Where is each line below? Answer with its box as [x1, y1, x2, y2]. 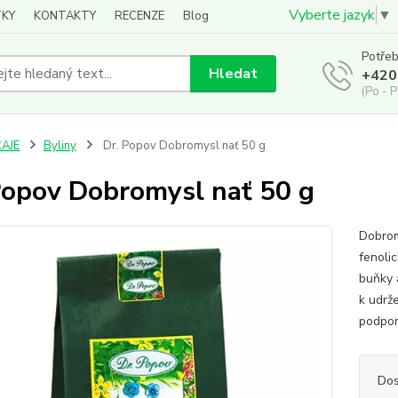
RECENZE [115, 8, 164, 24]
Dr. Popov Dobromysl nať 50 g [99, 138, 266, 154]
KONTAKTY [34, 8, 96, 24]
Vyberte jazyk [289, 5, 375, 26]
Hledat [209, 63, 259, 84]
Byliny [43, 138, 76, 154]
